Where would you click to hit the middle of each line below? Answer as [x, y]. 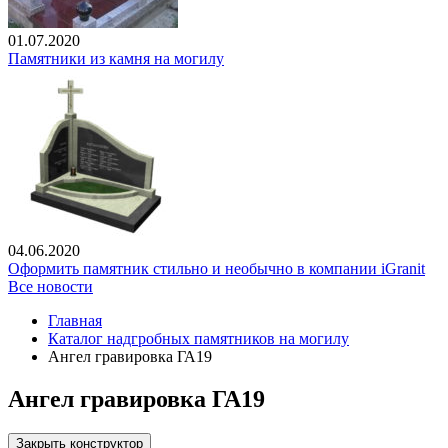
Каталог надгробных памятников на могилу [198, 339]
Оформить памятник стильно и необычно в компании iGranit [216, 269]
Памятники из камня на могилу [116, 59]
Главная [75, 321]
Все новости [50, 287]
